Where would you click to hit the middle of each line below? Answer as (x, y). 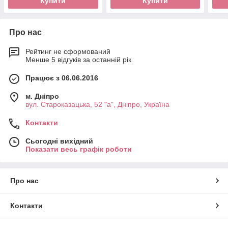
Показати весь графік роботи (79, 149)
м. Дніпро (42, 96)
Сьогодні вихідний (59, 141)
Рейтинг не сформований (68, 52)
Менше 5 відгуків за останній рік (78, 60)
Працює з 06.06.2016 (62, 78)
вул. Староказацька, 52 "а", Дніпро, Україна (97, 105)
